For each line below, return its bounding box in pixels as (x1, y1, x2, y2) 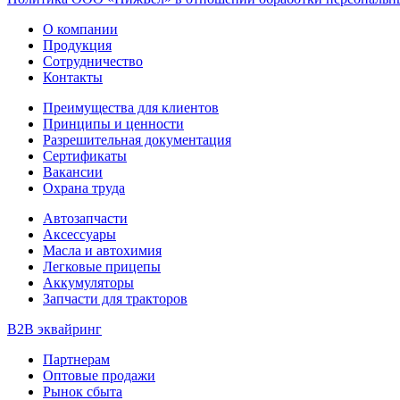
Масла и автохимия (43, 242, 162, 258)
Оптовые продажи (43, 367, 155, 383)
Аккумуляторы (43, 274, 134, 290)
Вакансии (43, 163, 103, 179)
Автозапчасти (43, 210, 128, 226)
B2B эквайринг (7, 321, 102, 337)
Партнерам (43, 351, 110, 367)
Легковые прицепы (43, 258, 161, 274)
